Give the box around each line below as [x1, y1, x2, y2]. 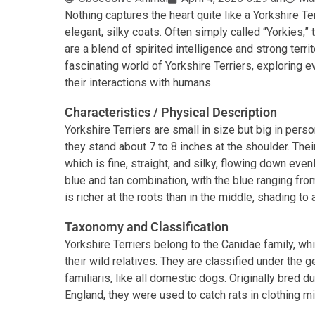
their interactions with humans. [65, 76, 213, 90]
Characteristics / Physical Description [65, 105, 277, 120]
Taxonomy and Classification [65, 219, 229, 235]
